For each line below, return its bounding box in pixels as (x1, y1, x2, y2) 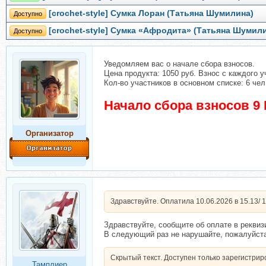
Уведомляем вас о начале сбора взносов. (104, 59, 255, 68)
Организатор (25, 129, 74, 138)
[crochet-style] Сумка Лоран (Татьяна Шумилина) (49, 9, 254, 18)
